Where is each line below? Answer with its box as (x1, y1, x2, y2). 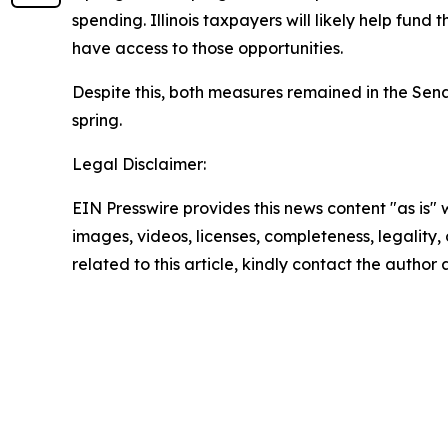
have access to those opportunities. (72, 38, 343, 59)
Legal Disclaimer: (72, 154, 206, 175)
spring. (72, 110, 122, 131)
